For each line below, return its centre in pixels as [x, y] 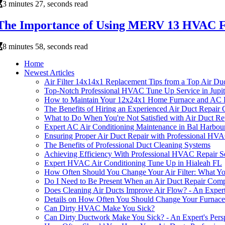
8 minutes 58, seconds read [45, 47]
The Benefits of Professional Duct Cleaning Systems [127, 145]
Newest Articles [49, 73]
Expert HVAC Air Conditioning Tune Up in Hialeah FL [133, 163]
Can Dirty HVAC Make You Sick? [99, 208]
